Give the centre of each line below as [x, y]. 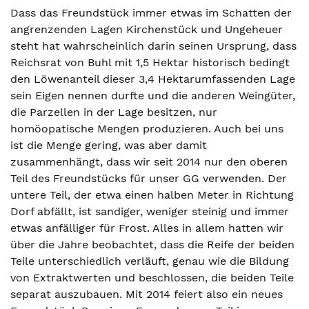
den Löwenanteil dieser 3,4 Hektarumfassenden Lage [153, 79]
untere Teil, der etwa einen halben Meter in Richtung [152, 195]
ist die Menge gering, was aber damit [109, 145]
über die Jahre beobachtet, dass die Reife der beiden [152, 245]
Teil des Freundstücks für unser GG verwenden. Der [149, 178]
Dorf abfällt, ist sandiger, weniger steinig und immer [150, 211]
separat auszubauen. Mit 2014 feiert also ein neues [147, 294]
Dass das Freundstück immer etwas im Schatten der [151, 13]
